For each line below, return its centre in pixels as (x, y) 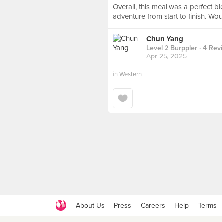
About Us (90, 205)
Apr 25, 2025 (166, 56)
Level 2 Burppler (172, 48)
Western (131, 74)
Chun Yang (165, 39)
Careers (153, 205)
